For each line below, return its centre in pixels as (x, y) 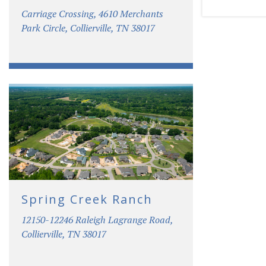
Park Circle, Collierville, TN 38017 (88, 28)
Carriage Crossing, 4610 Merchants (92, 13)
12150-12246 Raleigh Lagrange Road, (97, 219)
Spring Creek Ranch (87, 199)
